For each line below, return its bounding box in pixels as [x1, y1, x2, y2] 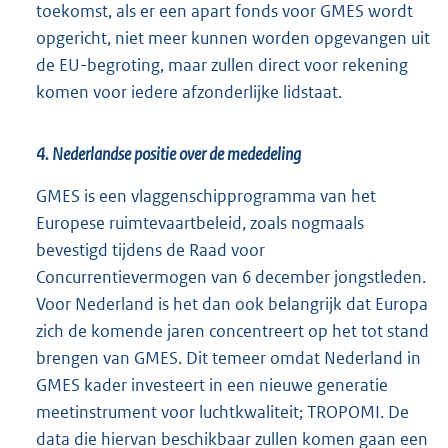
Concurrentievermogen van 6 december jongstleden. [36, 265, 426, 288]
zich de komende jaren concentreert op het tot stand [36, 319, 429, 342]
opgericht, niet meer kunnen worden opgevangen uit [36, 26, 430, 49]
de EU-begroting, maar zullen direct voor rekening [36, 53, 408, 76]
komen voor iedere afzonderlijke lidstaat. [36, 80, 342, 103]
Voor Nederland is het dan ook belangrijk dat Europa [36, 292, 428, 315]
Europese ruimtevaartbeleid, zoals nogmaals [36, 211, 364, 234]
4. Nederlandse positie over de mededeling [36, 142, 301, 165]
